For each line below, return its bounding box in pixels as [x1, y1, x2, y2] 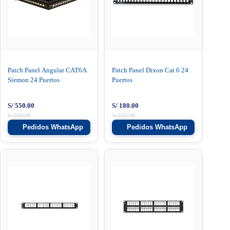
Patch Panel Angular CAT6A [8, 66, 87, 74]
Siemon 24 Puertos [8, 75, 60, 84]
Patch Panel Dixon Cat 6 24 [112, 66, 189, 74]
